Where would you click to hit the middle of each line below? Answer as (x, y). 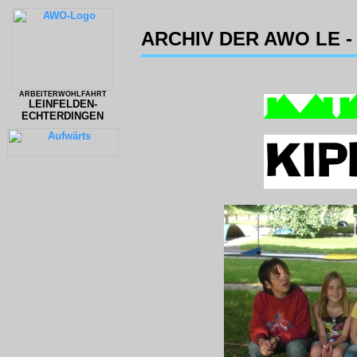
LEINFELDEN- (63, 104)
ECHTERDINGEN (63, 116)
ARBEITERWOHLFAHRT (63, 94)
